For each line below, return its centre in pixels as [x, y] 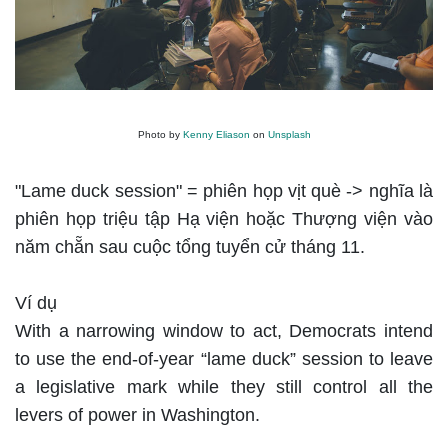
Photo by [160, 134]
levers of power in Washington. [137, 414]
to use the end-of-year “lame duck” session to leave [224, 358]
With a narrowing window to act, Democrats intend [224, 330]
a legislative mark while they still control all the [224, 386]
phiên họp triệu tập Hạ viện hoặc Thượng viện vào [224, 218]
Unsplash [289, 134]
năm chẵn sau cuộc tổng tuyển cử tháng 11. [192, 246]
